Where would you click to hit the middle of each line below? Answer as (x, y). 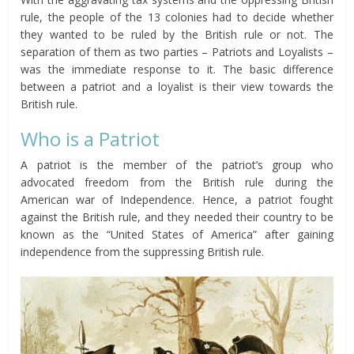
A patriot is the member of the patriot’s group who (177, 164)
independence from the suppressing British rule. (143, 251)
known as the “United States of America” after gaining (177, 234)
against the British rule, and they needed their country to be (177, 217)
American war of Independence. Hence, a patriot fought (177, 199)
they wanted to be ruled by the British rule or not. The (177, 34)
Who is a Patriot (90, 138)
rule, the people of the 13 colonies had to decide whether (177, 17)
